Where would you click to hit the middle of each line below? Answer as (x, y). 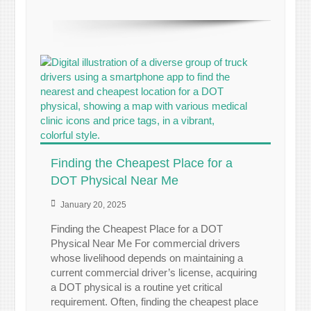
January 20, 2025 (94, 205)
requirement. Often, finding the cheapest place (155, 302)
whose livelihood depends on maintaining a (147, 258)
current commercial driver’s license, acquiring (154, 273)
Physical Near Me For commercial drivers (146, 244)
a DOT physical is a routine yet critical (137, 287)
